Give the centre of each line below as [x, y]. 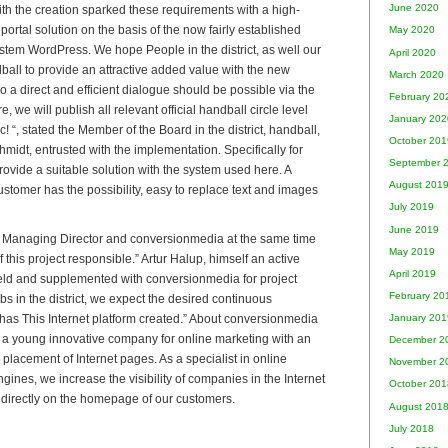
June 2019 [414, 229]
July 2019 [411, 207]
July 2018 [411, 428]
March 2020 [416, 74]
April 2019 [412, 273]
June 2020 [414, 8]
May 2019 [412, 251]
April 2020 [412, 52]
